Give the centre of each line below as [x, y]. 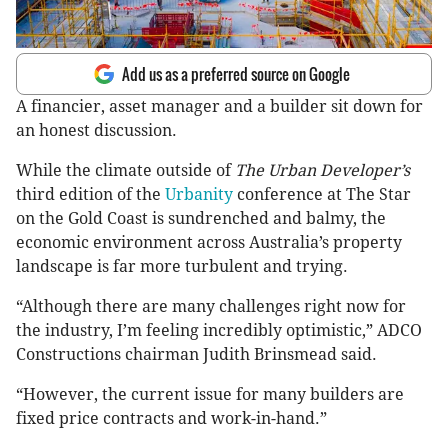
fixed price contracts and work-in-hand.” [171, 419]
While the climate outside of [125, 171]
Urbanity [199, 195]
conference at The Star [322, 195]
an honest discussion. [96, 131]
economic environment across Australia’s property [209, 243]
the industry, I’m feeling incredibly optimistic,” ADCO [219, 331]
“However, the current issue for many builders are [210, 395]
